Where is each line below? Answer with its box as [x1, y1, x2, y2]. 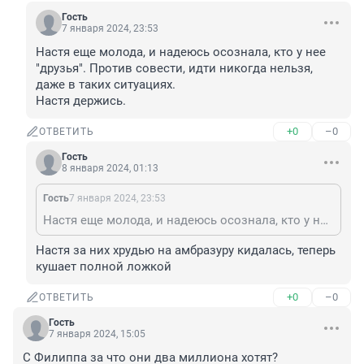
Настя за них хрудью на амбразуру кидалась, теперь [36, 243, 336, 258]
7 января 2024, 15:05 [49, 328, 145, 340]
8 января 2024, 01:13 [62, 162, 158, 175]
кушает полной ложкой [36, 259, 171, 275]
